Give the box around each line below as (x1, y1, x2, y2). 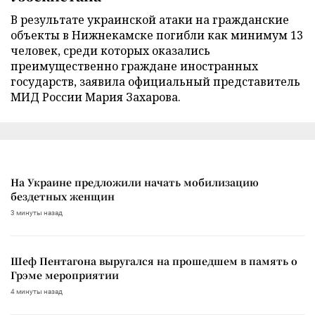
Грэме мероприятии (11, 267, 119, 282)
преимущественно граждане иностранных (11, 58, 258, 74)
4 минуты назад (11, 287, 63, 295)
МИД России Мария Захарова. (11, 89, 181, 105)
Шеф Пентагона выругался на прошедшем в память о (11, 253, 297, 268)
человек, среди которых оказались (11, 42, 210, 58)
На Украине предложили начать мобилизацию (11, 174, 259, 189)
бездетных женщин (11, 188, 115, 203)
